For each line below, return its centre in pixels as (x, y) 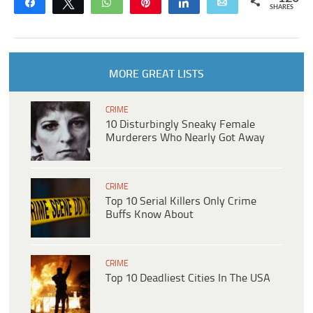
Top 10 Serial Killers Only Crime (181, 201)
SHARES (281, 7)
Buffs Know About (150, 214)
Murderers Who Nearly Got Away (185, 138)
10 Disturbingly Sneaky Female (180, 124)
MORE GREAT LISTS (156, 74)
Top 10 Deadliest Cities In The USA (188, 278)
